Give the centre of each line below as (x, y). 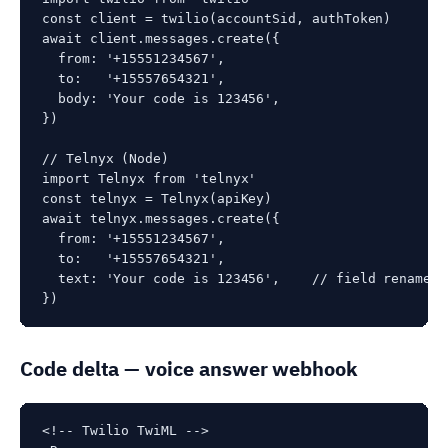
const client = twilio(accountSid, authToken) (217, 18)
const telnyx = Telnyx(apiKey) (157, 198)
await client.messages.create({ (161, 38)
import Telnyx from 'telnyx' (149, 178)
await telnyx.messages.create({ (161, 218)
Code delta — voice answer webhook (189, 368)
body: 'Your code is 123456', (161, 98)
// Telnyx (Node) (106, 158)
